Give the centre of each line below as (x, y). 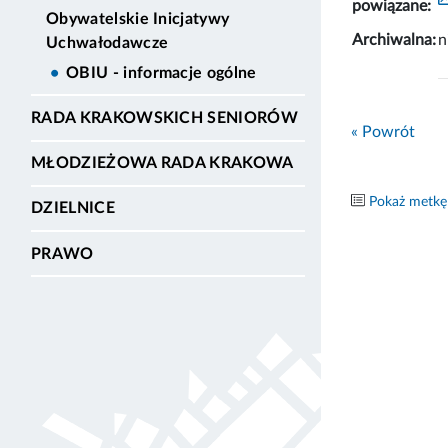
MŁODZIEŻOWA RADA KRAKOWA (162, 163)
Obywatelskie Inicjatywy (138, 18)
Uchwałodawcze (107, 42)
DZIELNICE (73, 208)
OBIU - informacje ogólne (161, 72)
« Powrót (383, 131)
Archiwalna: (394, 39)
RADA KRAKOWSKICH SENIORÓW (164, 118)
